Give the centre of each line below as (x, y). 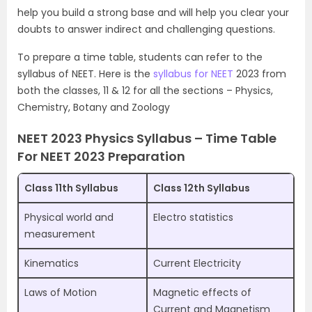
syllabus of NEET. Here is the (85, 74)
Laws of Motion (61, 293)
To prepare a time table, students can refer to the (140, 57)
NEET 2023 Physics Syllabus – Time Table (147, 139)
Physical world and (69, 218)
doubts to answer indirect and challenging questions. (146, 30)
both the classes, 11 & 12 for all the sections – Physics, (145, 91)
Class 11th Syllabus (71, 188)
